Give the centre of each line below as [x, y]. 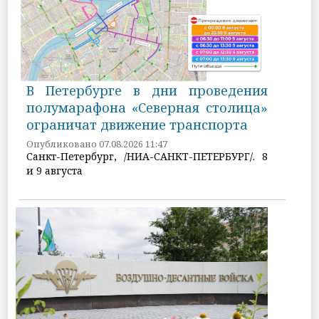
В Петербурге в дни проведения [147, 90]
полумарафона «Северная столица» [147, 107]
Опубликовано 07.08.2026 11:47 [97, 144]
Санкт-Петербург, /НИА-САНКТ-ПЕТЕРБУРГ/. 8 [147, 156]
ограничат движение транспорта [137, 124]
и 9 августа [55, 170]
